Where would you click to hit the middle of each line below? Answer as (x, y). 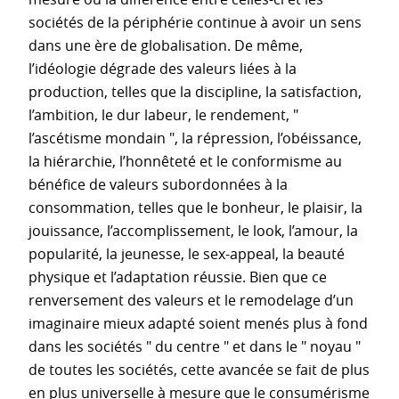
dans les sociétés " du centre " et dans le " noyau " (195, 346)
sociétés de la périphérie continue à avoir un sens (195, 22)
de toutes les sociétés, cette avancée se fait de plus (199, 369)
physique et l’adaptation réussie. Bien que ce (178, 277)
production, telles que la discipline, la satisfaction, (195, 91)
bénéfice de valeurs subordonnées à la (158, 184)
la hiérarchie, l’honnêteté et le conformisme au (185, 161)
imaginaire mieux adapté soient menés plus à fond (198, 323)
